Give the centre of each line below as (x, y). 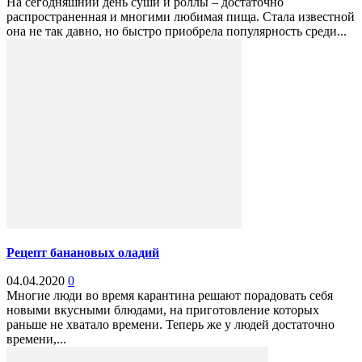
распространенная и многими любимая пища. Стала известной (181, 17)
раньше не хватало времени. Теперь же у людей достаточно (170, 325)
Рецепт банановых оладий (83, 253)
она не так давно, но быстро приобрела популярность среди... (177, 32)
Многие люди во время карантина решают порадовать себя (170, 296)
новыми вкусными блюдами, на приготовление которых (163, 310)
